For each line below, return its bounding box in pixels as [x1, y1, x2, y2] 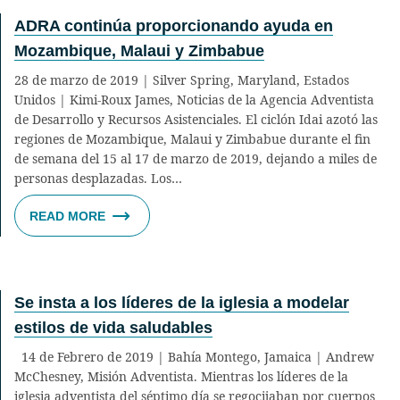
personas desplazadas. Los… [14, 169, 182, 187]
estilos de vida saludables [14, 319, 212, 337]
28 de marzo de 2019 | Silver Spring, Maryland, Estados [14, 71, 349, 88]
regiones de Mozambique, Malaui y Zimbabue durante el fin [14, 129, 371, 147]
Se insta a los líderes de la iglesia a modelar [14, 294, 349, 312]
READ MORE [29, 209, 105, 224]
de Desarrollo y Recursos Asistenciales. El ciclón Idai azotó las [14, 110, 378, 128]
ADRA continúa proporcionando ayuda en [14, 17, 333, 36]
